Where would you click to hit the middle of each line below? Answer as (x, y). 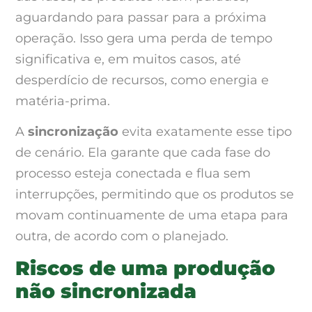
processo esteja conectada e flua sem (133, 174)
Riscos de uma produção (145, 268)
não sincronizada (106, 291)
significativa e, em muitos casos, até (128, 59)
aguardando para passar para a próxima (141, 17)
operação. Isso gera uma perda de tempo (144, 38)
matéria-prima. (63, 101)
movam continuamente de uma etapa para (152, 216)
